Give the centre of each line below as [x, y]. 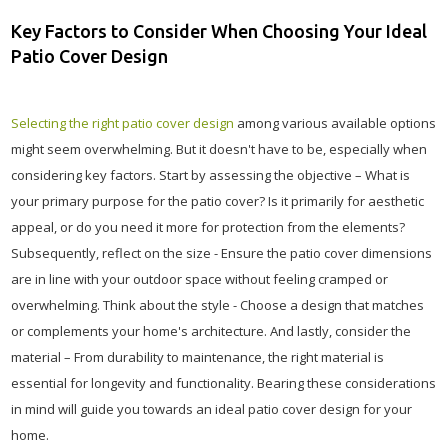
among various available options [335, 123]
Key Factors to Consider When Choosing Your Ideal [219, 31]
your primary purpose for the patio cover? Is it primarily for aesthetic [217, 201]
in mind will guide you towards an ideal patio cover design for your [211, 409]
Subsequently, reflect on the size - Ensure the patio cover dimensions [221, 253]
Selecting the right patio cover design [122, 123]
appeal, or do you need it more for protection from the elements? [208, 227]
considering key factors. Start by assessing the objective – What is [210, 175]
